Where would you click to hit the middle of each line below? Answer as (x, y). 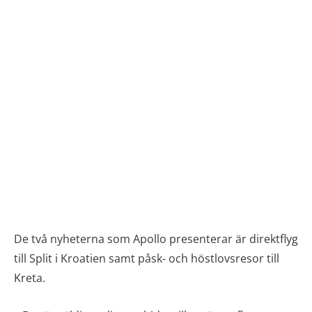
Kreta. (30, 278)
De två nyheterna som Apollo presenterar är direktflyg (156, 239)
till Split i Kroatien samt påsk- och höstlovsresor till (147, 258)
